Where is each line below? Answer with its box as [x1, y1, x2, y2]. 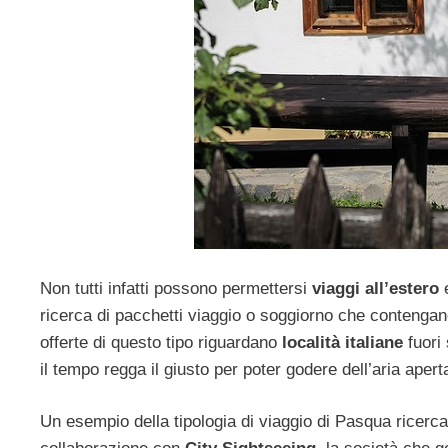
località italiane [282, 332, 403, 352]
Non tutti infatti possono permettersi [40, 278, 312, 298]
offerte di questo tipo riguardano [40, 332, 282, 352]
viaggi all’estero [312, 278, 439, 298]
